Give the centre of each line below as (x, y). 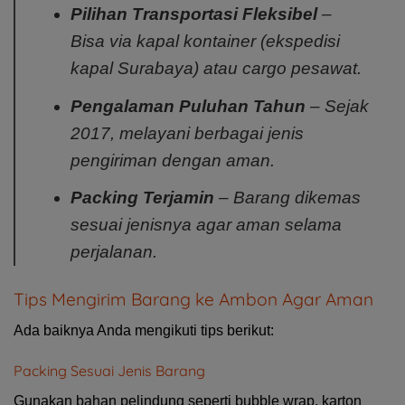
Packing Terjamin (142, 198)
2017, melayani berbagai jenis (187, 133)
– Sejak (337, 106)
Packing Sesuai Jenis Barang (109, 371)
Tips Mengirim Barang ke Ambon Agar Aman (193, 300)
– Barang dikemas (287, 198)
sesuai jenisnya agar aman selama (206, 225)
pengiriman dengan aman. (172, 160)
